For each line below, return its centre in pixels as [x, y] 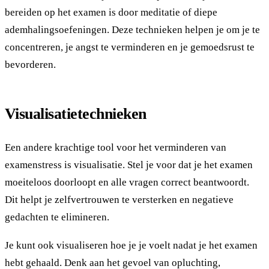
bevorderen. [30, 64]
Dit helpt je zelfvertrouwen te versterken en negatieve [119, 199]
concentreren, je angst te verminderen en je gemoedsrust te [130, 47]
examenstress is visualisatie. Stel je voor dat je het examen [129, 165]
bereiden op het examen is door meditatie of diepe [111, 12]
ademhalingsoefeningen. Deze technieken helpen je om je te [132, 29]
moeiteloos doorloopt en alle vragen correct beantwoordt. [127, 182]
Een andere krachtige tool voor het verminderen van [116, 147]
